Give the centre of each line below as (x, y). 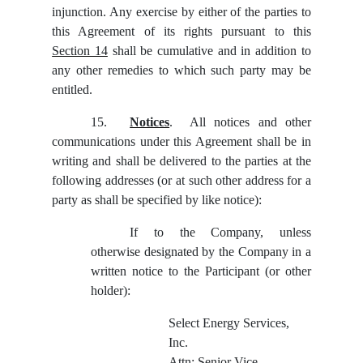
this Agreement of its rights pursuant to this (181, 32)
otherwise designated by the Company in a (201, 252)
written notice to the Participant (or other (201, 271)
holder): (111, 291)
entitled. (73, 90)
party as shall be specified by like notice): (157, 200)
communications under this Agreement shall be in (181, 142)
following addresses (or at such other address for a (181, 181)
